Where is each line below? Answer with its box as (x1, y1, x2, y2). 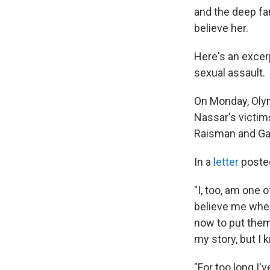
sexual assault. (194, 66, 265, 79)
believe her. (194, 22, 248, 34)
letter (213, 155, 239, 168)
